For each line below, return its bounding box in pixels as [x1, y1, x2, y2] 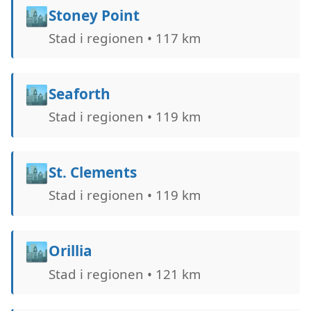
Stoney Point [48, 5, 140, 25]
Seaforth [48, 83, 110, 103]
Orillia [48, 241, 92, 261]
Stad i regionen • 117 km [48, 28, 201, 47]
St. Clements [48, 162, 137, 183]
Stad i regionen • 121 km [48, 264, 201, 283]
